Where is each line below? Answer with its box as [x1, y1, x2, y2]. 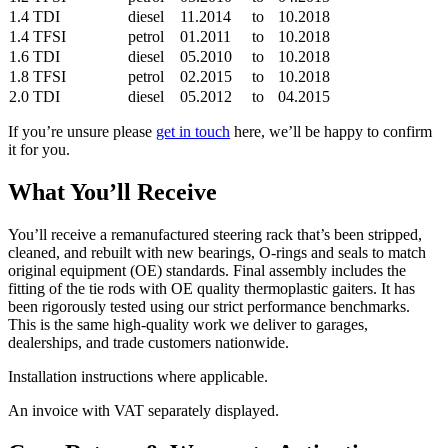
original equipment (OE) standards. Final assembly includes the [8, 261, 406, 279]
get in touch [156, 123, 230, 141]
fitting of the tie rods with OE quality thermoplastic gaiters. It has [8, 279, 415, 297]
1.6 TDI [9, 48, 60, 66]
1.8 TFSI [9, 68, 66, 86]
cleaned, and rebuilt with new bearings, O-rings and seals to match [8, 243, 426, 261]
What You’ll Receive [8, 179, 217, 206]
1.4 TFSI [9, 28, 66, 46]
